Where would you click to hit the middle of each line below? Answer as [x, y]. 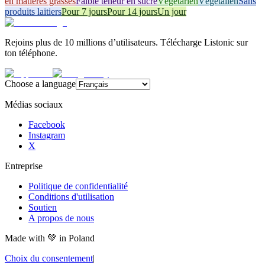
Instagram [47, 135]
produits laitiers [33, 11]
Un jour [172, 11]
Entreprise [24, 166]
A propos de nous [61, 218]
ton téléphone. [31, 53]
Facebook [47, 124]
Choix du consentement [49, 258]
